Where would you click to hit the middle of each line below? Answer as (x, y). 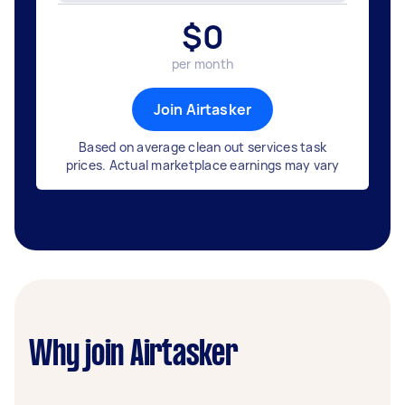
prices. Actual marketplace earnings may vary (202, 165)
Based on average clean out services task (202, 147)
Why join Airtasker (133, 355)
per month (202, 64)
